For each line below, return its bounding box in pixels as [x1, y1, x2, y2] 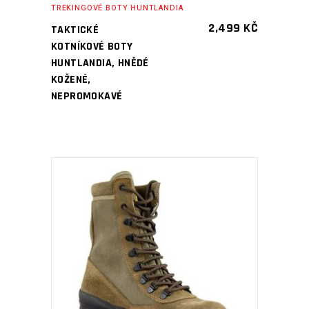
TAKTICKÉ [51, 23, 99, 37]
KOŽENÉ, [51, 72, 91, 87]
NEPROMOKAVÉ [51, 89, 123, 103]
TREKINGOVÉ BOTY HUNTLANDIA [51, 2, 183, 14]
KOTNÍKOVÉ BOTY [51, 39, 133, 54]
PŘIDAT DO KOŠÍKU [99, 254, 190, 267]
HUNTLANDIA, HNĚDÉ [51, 56, 149, 70]
